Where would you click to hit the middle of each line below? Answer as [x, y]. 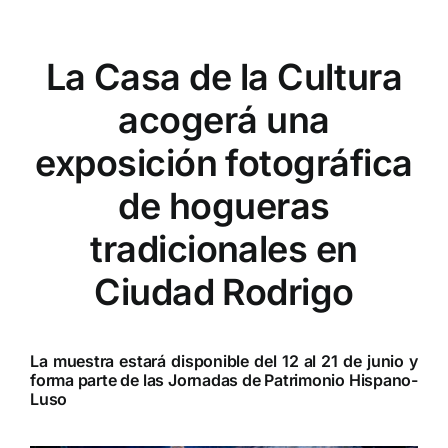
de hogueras [224, 206]
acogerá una [224, 120]
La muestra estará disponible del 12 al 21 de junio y [224, 360]
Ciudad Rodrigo [224, 292]
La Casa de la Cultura [224, 77]
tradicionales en [224, 249]
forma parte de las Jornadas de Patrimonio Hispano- [224, 379]
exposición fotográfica [224, 163]
